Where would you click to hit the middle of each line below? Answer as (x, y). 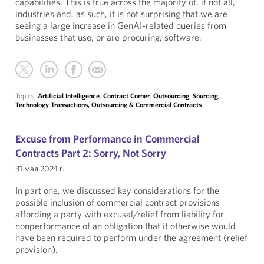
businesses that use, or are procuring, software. (108, 37)
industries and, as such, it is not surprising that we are (121, 14)
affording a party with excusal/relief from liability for (120, 214)
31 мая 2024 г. (40, 169)
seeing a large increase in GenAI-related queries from (121, 25)
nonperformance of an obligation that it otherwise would (126, 226)
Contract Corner (126, 96)
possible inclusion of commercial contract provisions (118, 202)
